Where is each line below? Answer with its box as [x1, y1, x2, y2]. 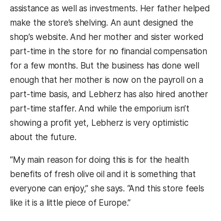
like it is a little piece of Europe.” [10, 198, 131, 208]
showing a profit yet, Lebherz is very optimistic [10, 118, 188, 128]
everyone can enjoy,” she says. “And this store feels [10, 184, 204, 194]
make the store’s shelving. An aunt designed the [10, 18, 193, 28]
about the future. [10, 132, 76, 143]
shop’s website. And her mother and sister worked [10, 32, 204, 42]
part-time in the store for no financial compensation [10, 46, 207, 57]
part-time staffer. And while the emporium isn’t [10, 104, 189, 114]
